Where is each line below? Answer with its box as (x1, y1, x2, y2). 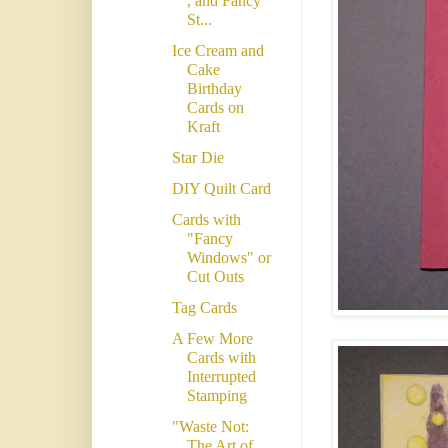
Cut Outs (186, 268, 244, 286)
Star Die (171, 149, 224, 167)
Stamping (186, 387, 247, 405)
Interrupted (186, 368, 256, 386)
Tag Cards (171, 299, 237, 317)
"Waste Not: (171, 418, 249, 436)
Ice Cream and (171, 42, 264, 60)
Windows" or (186, 249, 271, 267)
